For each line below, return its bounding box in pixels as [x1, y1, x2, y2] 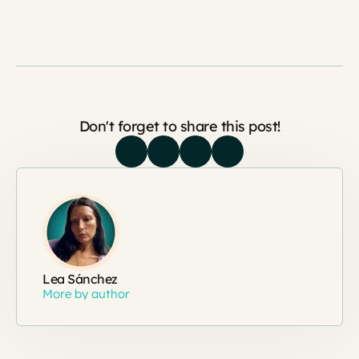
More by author [42, 285, 130, 301]
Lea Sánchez [42, 271, 118, 288]
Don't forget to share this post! [79, 117, 280, 136]
